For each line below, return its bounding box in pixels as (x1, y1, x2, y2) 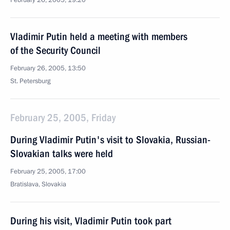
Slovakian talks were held (10, 147, 113, 160)
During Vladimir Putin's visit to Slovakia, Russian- (10, 133, 210, 146)
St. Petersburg (10, 76, 51, 86)
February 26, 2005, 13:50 (10, 64, 86, 73)
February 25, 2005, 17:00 (10, 167, 86, 176)
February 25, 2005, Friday (10, 111, 116, 124)
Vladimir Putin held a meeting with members (10, 30, 187, 43)
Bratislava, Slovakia (10, 180, 66, 189)
